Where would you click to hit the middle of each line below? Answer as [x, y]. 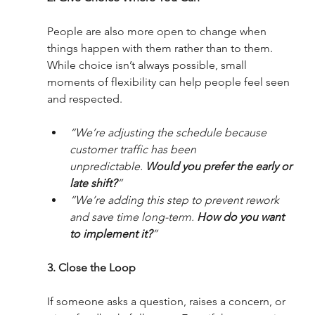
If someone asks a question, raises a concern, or [167, 302]
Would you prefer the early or [220, 167]
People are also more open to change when [158, 32]
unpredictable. [107, 167]
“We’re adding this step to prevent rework [175, 200]
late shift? [93, 184]
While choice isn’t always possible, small [148, 65]
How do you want [242, 217]
